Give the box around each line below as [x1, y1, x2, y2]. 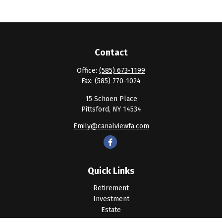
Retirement [93, 184, 129, 192]
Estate [101, 206, 121, 214]
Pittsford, [81, 105, 111, 113]
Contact [94, 47, 128, 58]
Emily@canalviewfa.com [73, 122, 149, 130]
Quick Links [88, 166, 134, 176]
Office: [77, 66, 99, 75]
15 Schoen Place [85, 95, 137, 103]
